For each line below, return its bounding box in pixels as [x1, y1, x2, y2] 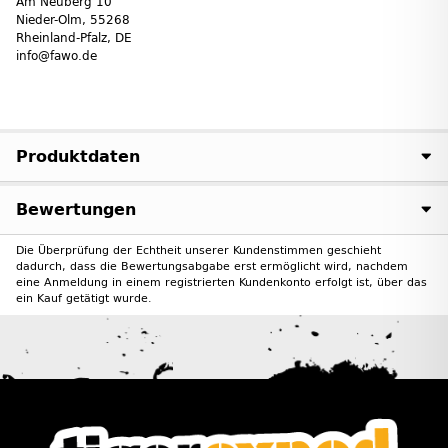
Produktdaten [16, 146, 140, 166]
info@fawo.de [16, 48, 97, 63]
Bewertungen [16, 199, 136, 219]
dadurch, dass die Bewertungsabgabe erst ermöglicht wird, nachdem [16, 259, 408, 273]
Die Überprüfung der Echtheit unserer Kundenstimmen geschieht [16, 243, 381, 257]
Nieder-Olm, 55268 [16, 12, 130, 27]
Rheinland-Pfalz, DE [16, 30, 132, 45]
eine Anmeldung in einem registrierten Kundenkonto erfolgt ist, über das [16, 275, 427, 289]
